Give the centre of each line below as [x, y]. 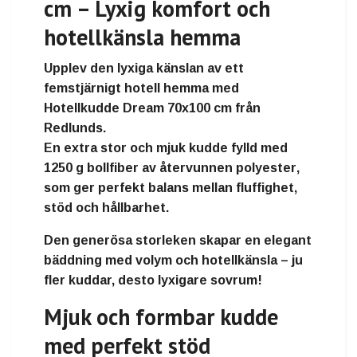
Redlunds [73, 127]
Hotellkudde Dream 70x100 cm [138, 108]
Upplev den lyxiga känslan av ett [144, 68]
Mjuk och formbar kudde [161, 316]
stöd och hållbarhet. [106, 207]
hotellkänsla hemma [142, 37]
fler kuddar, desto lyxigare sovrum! [153, 280]
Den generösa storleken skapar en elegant [178, 240]
